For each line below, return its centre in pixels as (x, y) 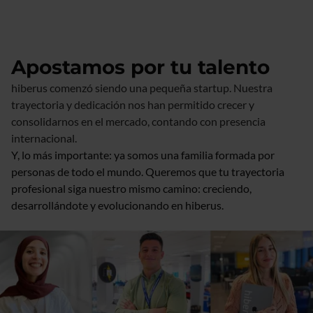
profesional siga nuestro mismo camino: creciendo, (131, 188)
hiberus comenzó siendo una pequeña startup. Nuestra (142, 87)
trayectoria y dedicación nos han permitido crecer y (133, 104)
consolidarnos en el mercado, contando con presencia (138, 121)
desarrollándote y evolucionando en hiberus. (118, 205)
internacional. (45, 138)
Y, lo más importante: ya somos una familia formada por (143, 154)
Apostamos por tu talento (140, 67)
